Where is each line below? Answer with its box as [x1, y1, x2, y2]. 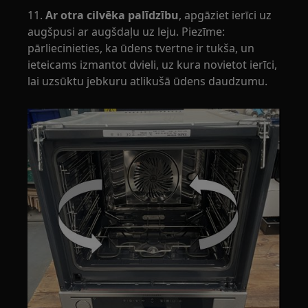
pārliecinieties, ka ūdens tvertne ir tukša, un [27, 40, 255, 56]
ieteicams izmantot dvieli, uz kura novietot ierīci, [27, 56, 278, 72]
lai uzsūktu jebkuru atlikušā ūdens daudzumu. [27, 73, 268, 89]
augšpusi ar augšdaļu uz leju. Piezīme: [27, 23, 225, 39]
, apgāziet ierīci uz [179, 7, 272, 23]
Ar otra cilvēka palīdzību [43, 7, 179, 23]
